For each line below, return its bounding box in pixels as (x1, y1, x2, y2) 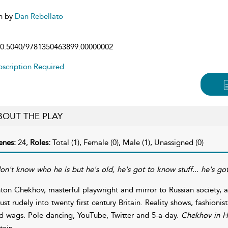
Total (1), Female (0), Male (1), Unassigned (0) (52, 137, 204, 147)
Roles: (30, 137, 52, 147)
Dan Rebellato (14, 11, 63, 21)
